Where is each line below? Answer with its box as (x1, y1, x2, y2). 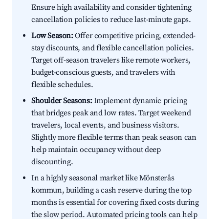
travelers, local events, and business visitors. (31, 120, 179, 131)
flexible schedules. (31, 80, 93, 90)
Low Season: (31, 31, 73, 41)
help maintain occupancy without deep (31, 145, 161, 155)
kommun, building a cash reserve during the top (31, 185, 192, 196)
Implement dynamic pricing (92, 96, 187, 106)
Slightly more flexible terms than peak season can (31, 132, 197, 143)
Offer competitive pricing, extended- (73, 31, 196, 41)
